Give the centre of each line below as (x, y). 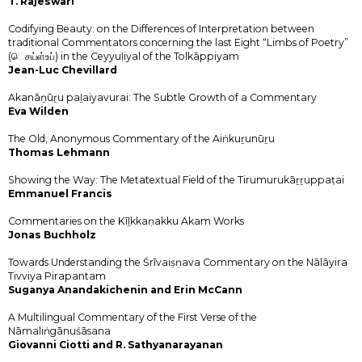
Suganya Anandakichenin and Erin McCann (125, 289)
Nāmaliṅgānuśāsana (59, 330)
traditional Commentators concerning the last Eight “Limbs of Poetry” (178, 42)
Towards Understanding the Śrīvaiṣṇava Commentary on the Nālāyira (178, 262)
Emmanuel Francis (60, 193)
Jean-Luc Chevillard (63, 69)
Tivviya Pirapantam (57, 276)
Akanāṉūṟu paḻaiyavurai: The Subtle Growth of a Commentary (162, 97)
